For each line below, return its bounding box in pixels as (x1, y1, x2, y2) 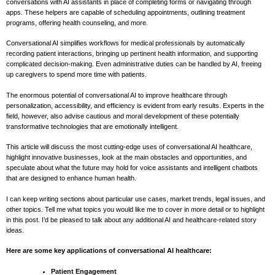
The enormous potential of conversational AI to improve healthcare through (6, 91, 227, 99)
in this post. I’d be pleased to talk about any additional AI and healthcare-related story (6, 215, 257, 223)
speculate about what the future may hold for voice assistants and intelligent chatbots (6, 164, 258, 172)
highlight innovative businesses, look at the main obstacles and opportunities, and (6, 153, 247, 161)
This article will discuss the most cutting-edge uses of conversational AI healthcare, (6, 143, 252, 151)
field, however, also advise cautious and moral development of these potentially (6, 112, 239, 120)
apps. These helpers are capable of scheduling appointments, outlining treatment (6, 8, 245, 16)
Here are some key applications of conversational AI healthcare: (6, 247, 212, 255)
